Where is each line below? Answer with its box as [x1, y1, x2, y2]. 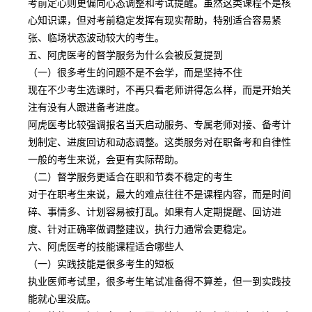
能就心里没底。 [28, 291, 96, 305]
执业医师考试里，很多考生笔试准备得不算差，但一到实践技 [28, 274, 291, 288]
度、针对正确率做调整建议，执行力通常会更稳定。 [28, 221, 252, 235]
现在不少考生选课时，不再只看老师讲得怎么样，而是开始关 [28, 82, 291, 96]
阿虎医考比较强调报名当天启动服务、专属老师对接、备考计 [28, 117, 291, 131]
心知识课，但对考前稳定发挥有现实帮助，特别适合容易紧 [28, 13, 281, 26]
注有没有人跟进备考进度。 [28, 100, 145, 114]
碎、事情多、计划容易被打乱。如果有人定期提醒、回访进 [28, 204, 281, 218]
